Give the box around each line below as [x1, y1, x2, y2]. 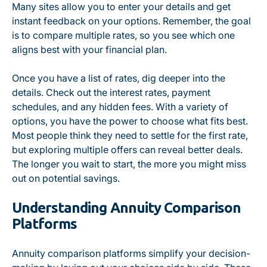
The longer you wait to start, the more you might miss [12, 158, 246, 170]
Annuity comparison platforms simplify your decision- [12, 247, 250, 259]
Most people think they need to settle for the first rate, [12, 129, 248, 141]
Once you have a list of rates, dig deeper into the [12, 72, 225, 84]
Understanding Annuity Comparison [12, 200, 241, 216]
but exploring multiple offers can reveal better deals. [12, 144, 243, 156]
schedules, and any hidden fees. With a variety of [12, 101, 228, 113]
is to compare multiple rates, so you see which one [12, 29, 235, 41]
